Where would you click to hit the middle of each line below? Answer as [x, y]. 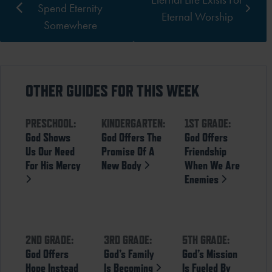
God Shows [48, 137]
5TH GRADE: [206, 240]
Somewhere [70, 25]
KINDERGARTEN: [133, 123]
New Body [123, 165]
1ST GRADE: [208, 123]
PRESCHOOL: [51, 123]
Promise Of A [128, 151]
